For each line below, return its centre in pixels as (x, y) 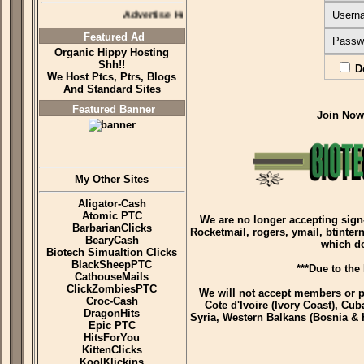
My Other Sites (112, 179)
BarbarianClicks (112, 228)
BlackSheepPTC (112, 264)
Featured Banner (114, 109)
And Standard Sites (112, 89)
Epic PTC (112, 325)
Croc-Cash (112, 301)
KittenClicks (112, 350)
